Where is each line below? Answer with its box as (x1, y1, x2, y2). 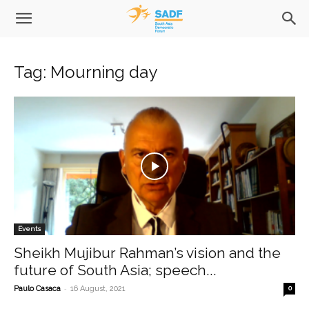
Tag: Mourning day (14, 62, 157, 82)
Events (18, 225, 41, 233)
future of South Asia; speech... (14, 261, 217, 279)
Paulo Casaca (14, 284, 61, 294)
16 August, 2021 (70, 284, 126, 294)
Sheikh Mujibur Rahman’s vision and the (14, 244, 281, 262)
